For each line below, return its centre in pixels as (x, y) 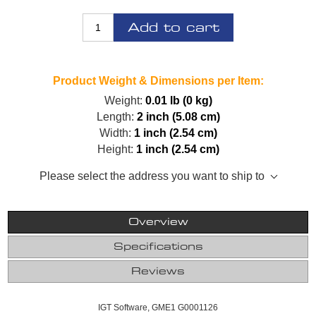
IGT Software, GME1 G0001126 (158, 307)
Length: (115, 116)
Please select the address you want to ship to (152, 176)
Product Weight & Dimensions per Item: (158, 80)
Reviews (158, 271)
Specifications (158, 247)
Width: (115, 133)
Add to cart (174, 28)
